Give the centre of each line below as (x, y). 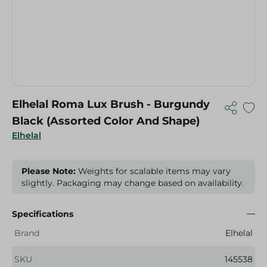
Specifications (43, 214)
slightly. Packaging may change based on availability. (133, 183)
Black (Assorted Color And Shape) (106, 121)
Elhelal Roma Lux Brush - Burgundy (111, 104)
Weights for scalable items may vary (153, 171)
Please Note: (49, 171)
